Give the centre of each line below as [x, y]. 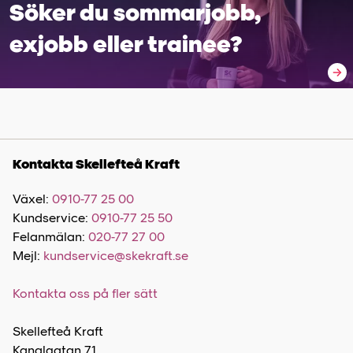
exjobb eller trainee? [126, 44]
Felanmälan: [50, 237]
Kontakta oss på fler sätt [85, 294]
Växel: [32, 199]
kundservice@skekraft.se [116, 256]
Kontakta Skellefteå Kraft [96, 164]
